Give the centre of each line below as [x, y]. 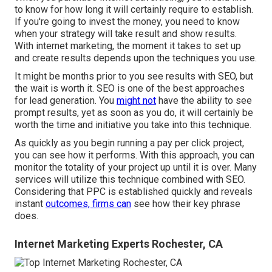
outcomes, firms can [88, 204]
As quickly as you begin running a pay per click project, [129, 143]
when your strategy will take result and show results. [126, 34]
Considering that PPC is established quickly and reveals [134, 192]
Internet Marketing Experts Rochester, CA [119, 244]
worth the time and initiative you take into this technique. [133, 125]
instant [30, 204]
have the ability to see [204, 101]
